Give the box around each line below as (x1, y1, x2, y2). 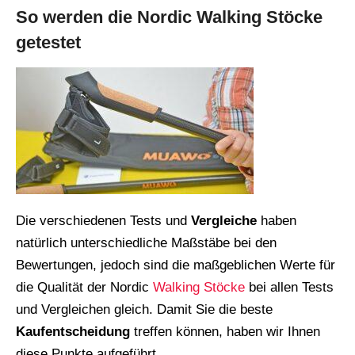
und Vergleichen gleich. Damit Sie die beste (16, 301, 273, 317)
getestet (16, 32, 81, 52)
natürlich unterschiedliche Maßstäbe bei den (16, 235, 277, 250)
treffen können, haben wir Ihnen (130, 323, 320, 339)
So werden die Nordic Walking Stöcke (16, 6, 323, 27)
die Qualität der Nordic (16, 279, 153, 295)
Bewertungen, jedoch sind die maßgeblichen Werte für (16, 257, 335, 273)
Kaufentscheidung (16, 323, 130, 339)
